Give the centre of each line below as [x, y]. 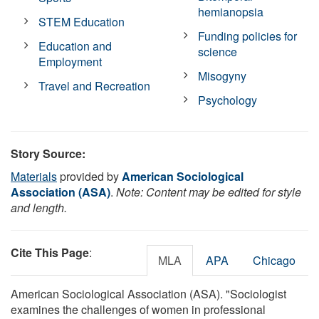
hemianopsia [231, 11]
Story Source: [48, 153]
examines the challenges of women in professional [138, 309]
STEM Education [82, 21]
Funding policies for [248, 36]
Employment [70, 61]
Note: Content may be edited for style [209, 192]
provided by [89, 176]
